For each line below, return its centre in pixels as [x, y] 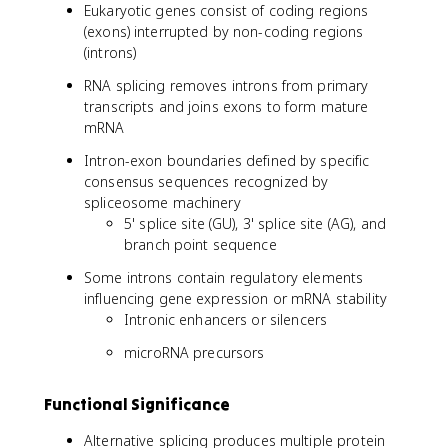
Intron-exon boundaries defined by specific [227, 160]
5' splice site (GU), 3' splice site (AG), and [255, 223]
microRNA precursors [194, 352]
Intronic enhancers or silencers [226, 319]
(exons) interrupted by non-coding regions [224, 31]
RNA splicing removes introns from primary [226, 85]
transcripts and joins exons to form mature [226, 106]
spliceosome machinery [162, 202]
